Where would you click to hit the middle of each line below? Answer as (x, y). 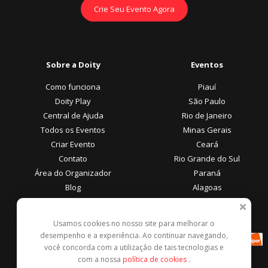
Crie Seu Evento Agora (134, 9)
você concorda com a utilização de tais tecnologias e (134, 247)
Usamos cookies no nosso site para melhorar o (134, 223)
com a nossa (100, 259)
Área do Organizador (73, 173)
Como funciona (73, 86)
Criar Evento (73, 144)
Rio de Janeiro (207, 115)
